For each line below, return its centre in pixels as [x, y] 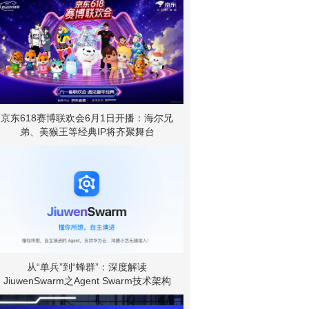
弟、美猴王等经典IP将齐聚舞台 [87, 131]
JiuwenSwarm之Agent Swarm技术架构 [87, 281]
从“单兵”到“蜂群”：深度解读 [87, 267]
